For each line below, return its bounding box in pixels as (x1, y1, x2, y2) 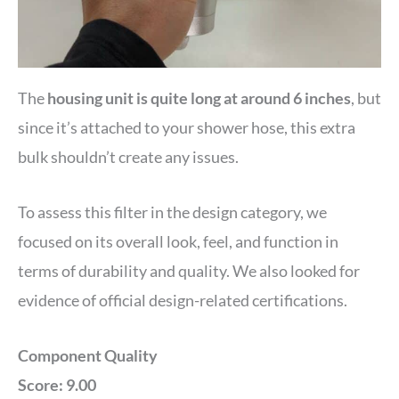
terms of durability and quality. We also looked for (18, 261, 360, 281)
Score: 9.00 (18, 374, 96, 395)
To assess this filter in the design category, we (18, 202, 327, 223)
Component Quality (18, 345, 158, 365)
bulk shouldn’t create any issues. (18, 147, 244, 167)
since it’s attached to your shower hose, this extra (18, 118, 355, 138)
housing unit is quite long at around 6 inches (45, 88, 351, 109)
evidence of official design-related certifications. (18, 290, 350, 311)
